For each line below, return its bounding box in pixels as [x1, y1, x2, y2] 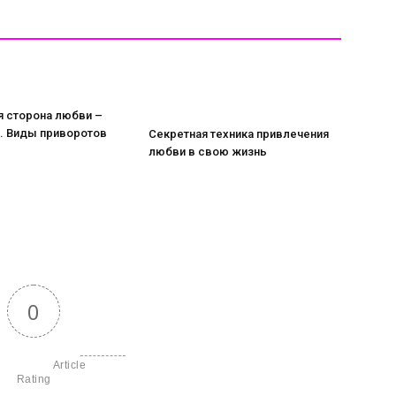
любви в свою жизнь [148, 145, 267, 158]
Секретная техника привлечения [148, 127, 329, 141]
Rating [16, 373, 51, 385]
